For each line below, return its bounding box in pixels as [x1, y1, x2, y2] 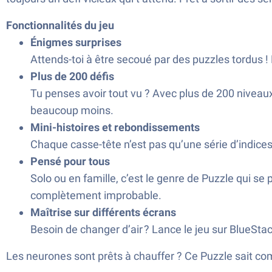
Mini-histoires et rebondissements [30, 121, 200, 134]
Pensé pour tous [30, 155, 110, 168]
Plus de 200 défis [30, 70, 114, 83]
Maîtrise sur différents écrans [30, 206, 176, 219]
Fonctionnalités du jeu [6, 19, 114, 32]
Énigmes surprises [30, 36, 121, 49]
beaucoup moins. [30, 104, 114, 117]
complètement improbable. [30, 189, 161, 202]
